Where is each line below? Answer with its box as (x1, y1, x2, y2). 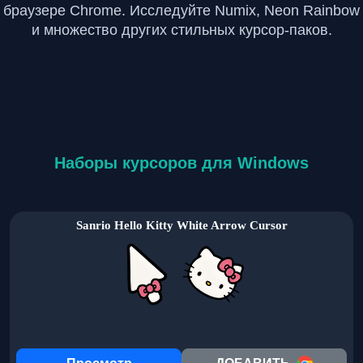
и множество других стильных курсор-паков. (31, 21, 332, 38)
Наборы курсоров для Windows (54, 153, 309, 172)
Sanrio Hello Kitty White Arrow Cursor (75, 218, 288, 232)
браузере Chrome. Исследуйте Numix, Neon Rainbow (3, 2, 360, 19)
